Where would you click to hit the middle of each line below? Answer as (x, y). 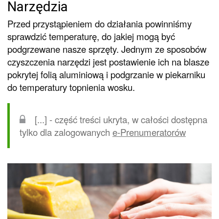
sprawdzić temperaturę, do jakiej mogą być (91, 36)
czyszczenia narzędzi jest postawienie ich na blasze (108, 61)
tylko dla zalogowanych (66, 132)
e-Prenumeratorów (149, 132)
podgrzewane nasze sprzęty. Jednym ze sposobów (107, 49)
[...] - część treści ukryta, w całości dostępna (121, 119)
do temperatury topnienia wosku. (71, 87)
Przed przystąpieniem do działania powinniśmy (99, 23)
